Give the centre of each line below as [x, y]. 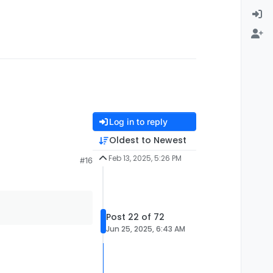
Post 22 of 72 [135, 217]
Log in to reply [138, 122]
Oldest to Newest [147, 140]
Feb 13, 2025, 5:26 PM [145, 158]
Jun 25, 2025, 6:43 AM [146, 229]
